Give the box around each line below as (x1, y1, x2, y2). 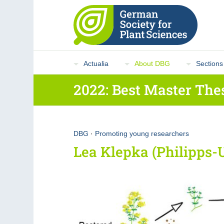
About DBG (134, 59, 170, 67)
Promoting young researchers (95, 129, 189, 137)
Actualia (83, 59, 109, 67)
